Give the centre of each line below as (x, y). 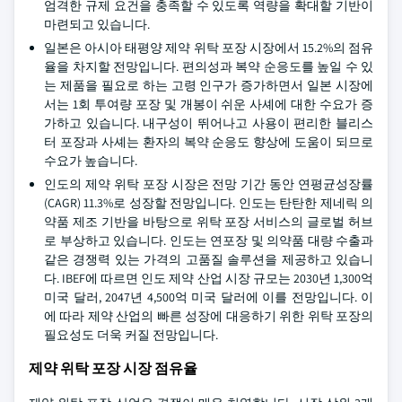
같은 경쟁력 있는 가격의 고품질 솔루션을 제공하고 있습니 (209, 259)
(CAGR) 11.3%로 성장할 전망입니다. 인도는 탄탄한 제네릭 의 (209, 203)
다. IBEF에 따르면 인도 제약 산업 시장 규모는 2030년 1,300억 (209, 278)
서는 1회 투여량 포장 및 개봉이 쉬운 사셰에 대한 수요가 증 (209, 104)
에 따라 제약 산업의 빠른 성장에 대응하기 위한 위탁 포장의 (209, 316)
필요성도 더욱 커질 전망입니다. (131, 335)
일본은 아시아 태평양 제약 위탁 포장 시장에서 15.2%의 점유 (209, 48)
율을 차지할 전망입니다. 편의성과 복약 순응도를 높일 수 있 (209, 66)
